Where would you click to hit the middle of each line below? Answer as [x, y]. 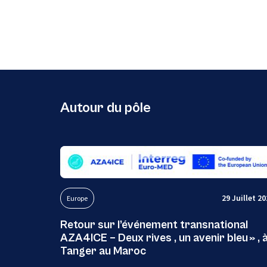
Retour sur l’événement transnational [154, 224]
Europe [77, 198]
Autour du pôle [105, 108]
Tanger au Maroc [103, 251]
